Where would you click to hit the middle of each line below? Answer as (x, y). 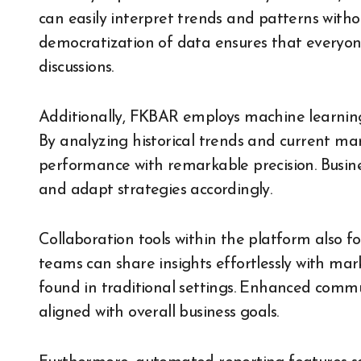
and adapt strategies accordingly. (156, 190)
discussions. (76, 68)
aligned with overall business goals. (159, 313)
